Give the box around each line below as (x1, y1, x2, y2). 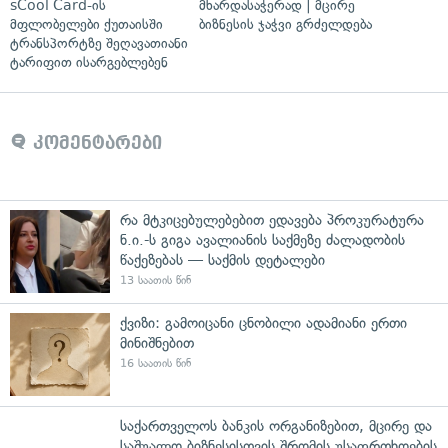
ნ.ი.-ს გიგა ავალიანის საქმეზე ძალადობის (120, 230, 405, 249)
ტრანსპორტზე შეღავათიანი (10, 34, 188, 52)
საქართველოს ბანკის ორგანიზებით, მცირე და (120, 416, 432, 435)
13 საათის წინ (120, 273, 191, 287)
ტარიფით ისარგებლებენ (10, 53, 168, 71)
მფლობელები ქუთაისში (10, 15, 163, 33)
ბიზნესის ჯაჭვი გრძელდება (199, 15, 372, 33)
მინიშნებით (120, 333, 194, 352)
